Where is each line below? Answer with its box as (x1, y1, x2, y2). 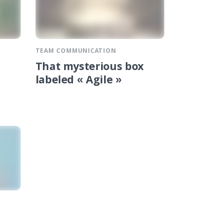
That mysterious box (35, 58, 144, 77)
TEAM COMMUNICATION (35, 46, 116, 57)
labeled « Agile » (35, 72, 122, 90)
